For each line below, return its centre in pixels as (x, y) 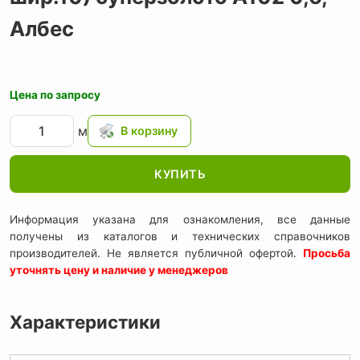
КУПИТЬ (180, 174)
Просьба (327, 254)
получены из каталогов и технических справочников (180, 237)
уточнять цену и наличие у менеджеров (119, 270)
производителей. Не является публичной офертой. (156, 254)
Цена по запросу (55, 94)
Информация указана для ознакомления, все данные (180, 220)
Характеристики (85, 322)
